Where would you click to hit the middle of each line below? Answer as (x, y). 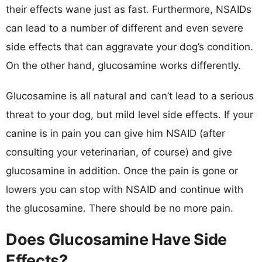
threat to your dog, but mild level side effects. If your (130, 114)
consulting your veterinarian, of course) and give (119, 152)
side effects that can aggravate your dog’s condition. (130, 46)
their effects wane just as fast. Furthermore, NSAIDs (129, 9)
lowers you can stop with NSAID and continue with (125, 189)
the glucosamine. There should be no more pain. (120, 208)
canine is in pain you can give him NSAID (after (116, 133)
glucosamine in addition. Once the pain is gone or (122, 170)
